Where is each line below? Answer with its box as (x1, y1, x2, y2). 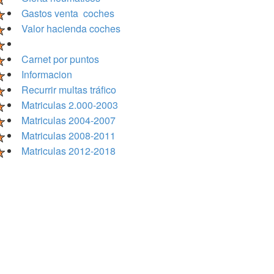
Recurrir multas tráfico (21, 83, 116, 97)
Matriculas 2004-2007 (21, 113, 116, 127)
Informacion (21, 67, 72, 81)
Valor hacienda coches (21, 21, 120, 35)
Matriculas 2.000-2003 (21, 98, 118, 112)
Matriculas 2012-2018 (21, 144, 116, 158)
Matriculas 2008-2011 (21, 128, 116, 143)
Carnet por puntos (21, 52, 99, 66)
